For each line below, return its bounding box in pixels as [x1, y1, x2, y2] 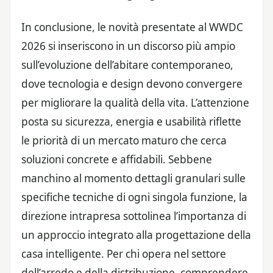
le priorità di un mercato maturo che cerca [21, 133, 227, 147]
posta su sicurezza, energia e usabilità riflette [21, 114, 241, 129]
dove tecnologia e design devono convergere [21, 76, 243, 91]
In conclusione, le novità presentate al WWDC [21, 19, 243, 34]
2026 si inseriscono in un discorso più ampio [21, 38, 235, 53]
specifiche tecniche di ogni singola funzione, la [21, 190, 247, 204]
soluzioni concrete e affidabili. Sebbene [21, 152, 212, 166]
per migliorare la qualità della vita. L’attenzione [21, 95, 249, 110]
